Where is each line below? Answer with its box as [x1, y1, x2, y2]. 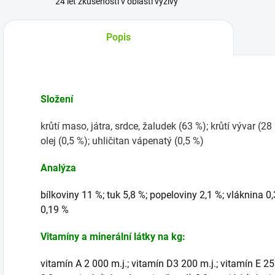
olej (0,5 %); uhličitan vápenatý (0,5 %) [41, 135, 204, 147]
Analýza [41, 162, 76, 174]
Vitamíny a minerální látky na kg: [41, 231, 185, 242]
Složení [41, 93, 73, 105]
